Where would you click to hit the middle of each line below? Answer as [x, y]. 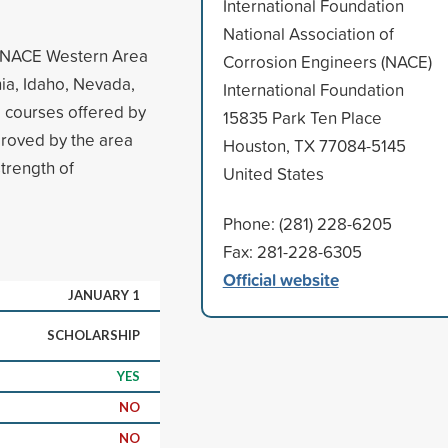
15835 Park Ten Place [302, 117]
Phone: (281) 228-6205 [307, 223]
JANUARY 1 [104, 294]
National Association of [308, 33]
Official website [280, 279]
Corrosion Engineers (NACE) [327, 61]
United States [273, 173]
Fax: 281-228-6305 [292, 251]
